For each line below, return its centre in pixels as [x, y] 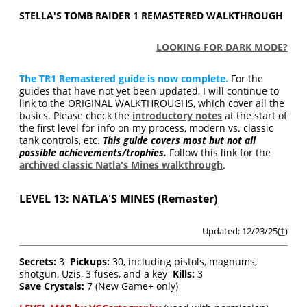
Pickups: [90, 261]
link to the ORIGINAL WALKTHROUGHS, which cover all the [152, 103]
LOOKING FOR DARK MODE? [222, 47]
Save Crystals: [52, 286]
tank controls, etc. [61, 140]
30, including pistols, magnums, [184, 261]
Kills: [184, 274]
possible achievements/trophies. [93, 152]
